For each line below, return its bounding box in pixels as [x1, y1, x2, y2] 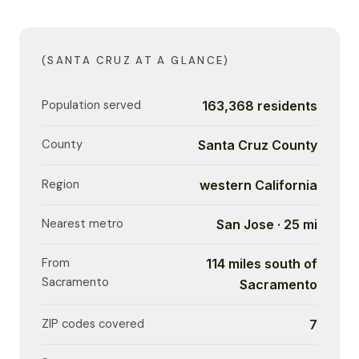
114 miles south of [206, 256, 317, 272]
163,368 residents [202, 97, 317, 114]
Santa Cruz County [198, 137, 317, 154]
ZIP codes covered [42, 315, 144, 332]
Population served [42, 96, 141, 113]
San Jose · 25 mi [216, 216, 317, 232]
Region [42, 175, 79, 192]
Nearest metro [42, 215, 123, 232]
